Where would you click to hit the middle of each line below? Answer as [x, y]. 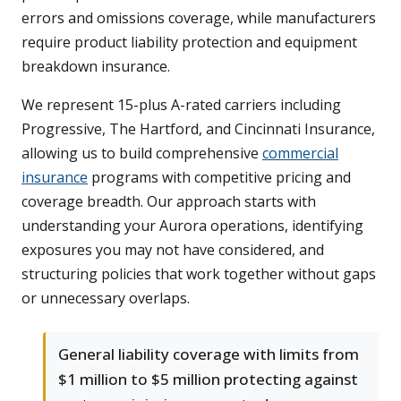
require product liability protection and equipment [189, 42]
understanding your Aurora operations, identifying [192, 225]
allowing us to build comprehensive [142, 153]
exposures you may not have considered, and [173, 249]
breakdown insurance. [96, 66]
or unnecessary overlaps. [106, 298]
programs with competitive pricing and [219, 177]
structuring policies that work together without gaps [199, 273]
